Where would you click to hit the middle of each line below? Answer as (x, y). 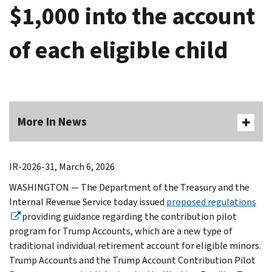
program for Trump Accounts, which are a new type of (121, 231)
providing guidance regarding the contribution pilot (128, 216)
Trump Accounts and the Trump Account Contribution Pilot (132, 260)
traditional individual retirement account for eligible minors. (135, 245)
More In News (52, 121)
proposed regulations (211, 202)
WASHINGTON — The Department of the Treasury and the (129, 187)
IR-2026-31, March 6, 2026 (62, 166)
